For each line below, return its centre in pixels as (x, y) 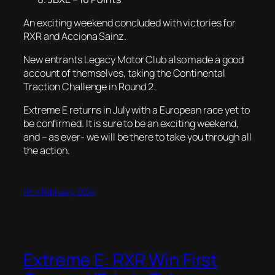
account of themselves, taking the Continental (124, 73)
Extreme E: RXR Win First (120, 260)
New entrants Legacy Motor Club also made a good (134, 60)
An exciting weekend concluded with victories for (130, 22)
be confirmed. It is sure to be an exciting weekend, (131, 124)
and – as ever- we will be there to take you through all (137, 137)
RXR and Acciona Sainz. (75, 36)
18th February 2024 (60, 192)
